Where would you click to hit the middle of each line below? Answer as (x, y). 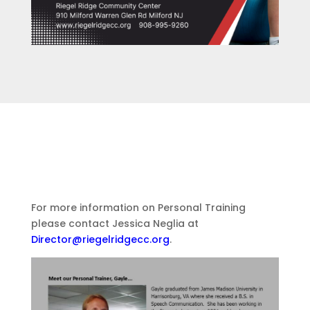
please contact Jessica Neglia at (115, 224)
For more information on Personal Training (138, 208)
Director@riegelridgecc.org (100, 240)
